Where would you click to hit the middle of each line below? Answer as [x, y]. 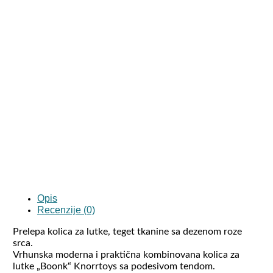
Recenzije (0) [66, 210]
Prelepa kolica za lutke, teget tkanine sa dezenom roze [127, 232]
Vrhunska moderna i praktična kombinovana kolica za [126, 255]
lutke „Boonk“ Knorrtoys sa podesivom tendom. [114, 267]
